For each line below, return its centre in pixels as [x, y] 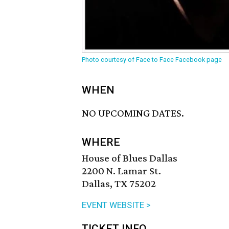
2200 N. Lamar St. [121, 171]
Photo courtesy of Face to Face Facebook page [152, 60]
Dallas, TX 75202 [119, 184]
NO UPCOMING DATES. [133, 113]
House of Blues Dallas [130, 158]
